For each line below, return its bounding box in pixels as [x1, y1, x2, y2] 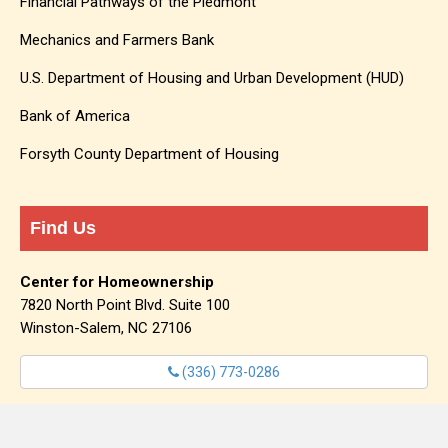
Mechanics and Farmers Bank [20, 31, 214, 50]
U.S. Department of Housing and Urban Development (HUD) [20, 69, 404, 88]
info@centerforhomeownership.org [117, 413, 345, 430]
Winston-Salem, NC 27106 [20, 319, 192, 338]
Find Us [30, 218, 96, 239]
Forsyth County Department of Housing [20, 145, 279, 164]
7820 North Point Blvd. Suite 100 [20, 296, 230, 315]
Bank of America [20, 107, 130, 126]
